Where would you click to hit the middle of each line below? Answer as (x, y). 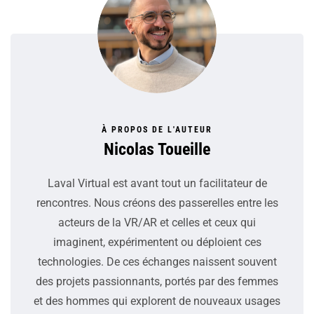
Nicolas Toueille (157, 150)
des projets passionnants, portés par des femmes (157, 282)
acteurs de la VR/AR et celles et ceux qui (157, 223)
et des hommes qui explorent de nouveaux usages (157, 301)
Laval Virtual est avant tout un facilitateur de (157, 184)
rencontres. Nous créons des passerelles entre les (157, 203)
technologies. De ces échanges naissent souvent (157, 262)
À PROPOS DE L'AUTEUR (157, 130)
